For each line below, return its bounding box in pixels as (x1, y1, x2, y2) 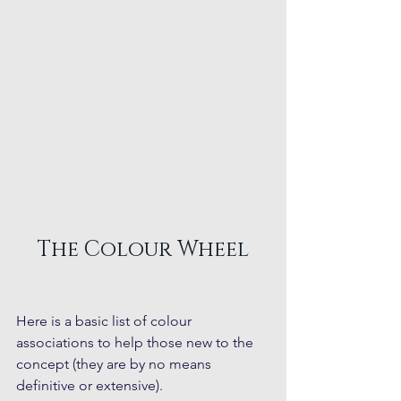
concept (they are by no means (16, 355, 215, 373)
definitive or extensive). (16, 377, 163, 395)
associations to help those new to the (16, 334, 257, 352)
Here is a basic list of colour (16, 312, 195, 330)
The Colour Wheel (38, 235, 249, 265)
